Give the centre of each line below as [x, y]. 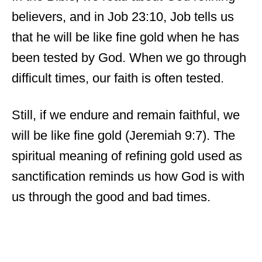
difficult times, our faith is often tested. [118, 78]
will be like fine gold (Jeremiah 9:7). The [123, 135]
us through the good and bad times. [111, 196]
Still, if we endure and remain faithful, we [126, 115]
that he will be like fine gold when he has [125, 37]
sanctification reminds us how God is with [128, 176]
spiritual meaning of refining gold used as [127, 156]
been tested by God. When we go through [129, 57]
